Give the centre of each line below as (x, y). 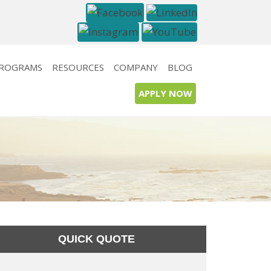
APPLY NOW (165, 93)
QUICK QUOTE (97, 239)
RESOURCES (78, 67)
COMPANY (136, 67)
